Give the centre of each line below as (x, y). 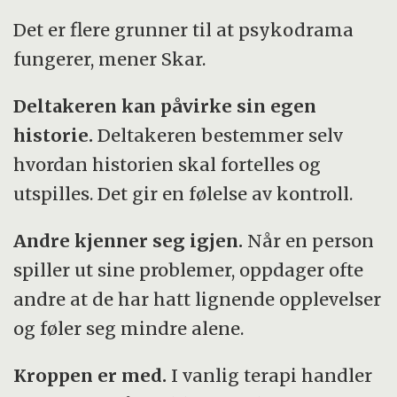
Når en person (309, 241)
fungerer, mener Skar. (110, 59)
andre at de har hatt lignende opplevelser (198, 300)
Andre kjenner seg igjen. (128, 241)
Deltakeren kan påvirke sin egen (165, 106)
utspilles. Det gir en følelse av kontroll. (183, 194)
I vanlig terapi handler (272, 376)
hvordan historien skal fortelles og (167, 165)
